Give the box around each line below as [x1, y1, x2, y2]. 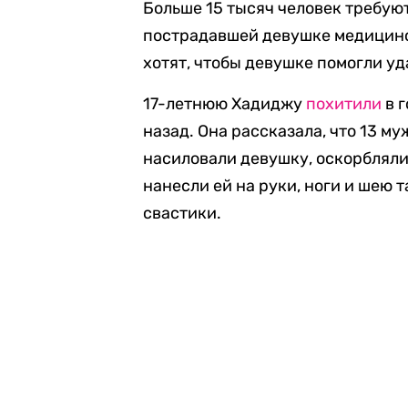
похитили [306, 94, 382, 114]
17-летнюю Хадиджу [143, 94, 307, 114]
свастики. [143, 203, 222, 223]
